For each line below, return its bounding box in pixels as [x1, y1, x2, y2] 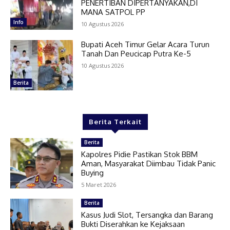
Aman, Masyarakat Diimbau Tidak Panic [81, 159, 216, 169]
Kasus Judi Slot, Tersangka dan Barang [81, 210, 214, 220]
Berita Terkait [88, 118, 142, 126]
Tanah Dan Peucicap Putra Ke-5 [81, 49, 191, 59]
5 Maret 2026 [81, 181, 117, 189]
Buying [81, 168, 104, 178]
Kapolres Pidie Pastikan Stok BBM [81, 149, 198, 160]
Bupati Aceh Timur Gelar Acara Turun [81, 40, 210, 50]
